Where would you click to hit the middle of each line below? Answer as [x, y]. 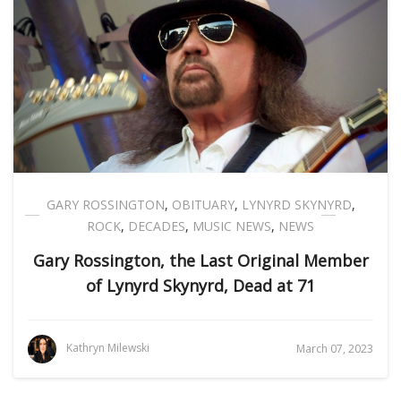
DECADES [157, 226]
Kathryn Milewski [108, 348]
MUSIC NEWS [232, 226]
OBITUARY [203, 205]
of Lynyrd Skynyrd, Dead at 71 [200, 286]
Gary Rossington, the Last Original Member [200, 260]
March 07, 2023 [335, 349]
